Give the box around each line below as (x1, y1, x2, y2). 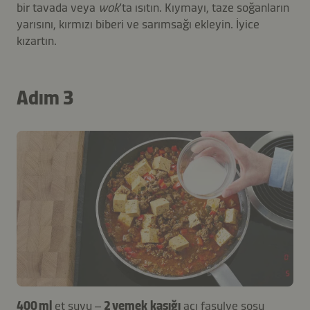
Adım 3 (17, 86, 73, 109)
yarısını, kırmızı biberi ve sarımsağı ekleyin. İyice (17, 16, 259, 32)
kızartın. (17, 33, 57, 48)
